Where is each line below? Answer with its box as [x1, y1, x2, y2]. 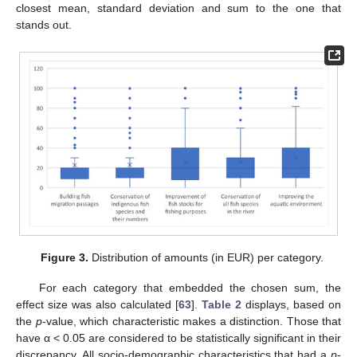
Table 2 [202, 298, 241, 312]
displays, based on [241, 298, 341, 312]
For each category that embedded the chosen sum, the [38, 281, 341, 295]
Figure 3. [40, 251, 88, 265]
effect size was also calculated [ [16, 298, 178, 312]
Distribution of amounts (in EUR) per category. [88, 251, 324, 265]
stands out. [16, 18, 72, 32]
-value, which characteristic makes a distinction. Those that [41, 315, 341, 328]
